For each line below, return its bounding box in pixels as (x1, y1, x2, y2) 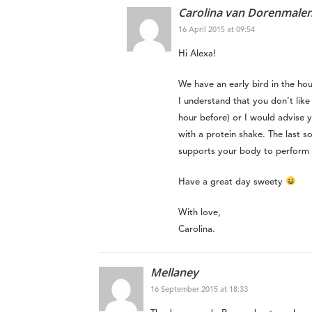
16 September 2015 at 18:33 (150, 286, 248, 295)
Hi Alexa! (178, 49, 216, 59)
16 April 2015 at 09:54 (178, 26, 255, 35)
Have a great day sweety (178, 178, 286, 187)
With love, (178, 208, 221, 218)
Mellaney (150, 265, 198, 281)
